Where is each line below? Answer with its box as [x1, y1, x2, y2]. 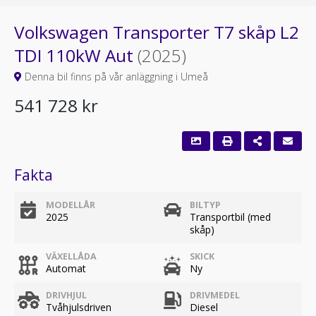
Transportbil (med [190, 210, 271, 224]
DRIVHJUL [46, 289, 87, 301]
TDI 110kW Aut [14, 44, 138, 67]
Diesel [190, 300, 218, 314]
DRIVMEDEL [190, 289, 240, 301]
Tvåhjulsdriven [46, 300, 111, 314]
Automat [46, 262, 86, 275]
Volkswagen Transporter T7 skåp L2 [14, 20, 299, 44]
